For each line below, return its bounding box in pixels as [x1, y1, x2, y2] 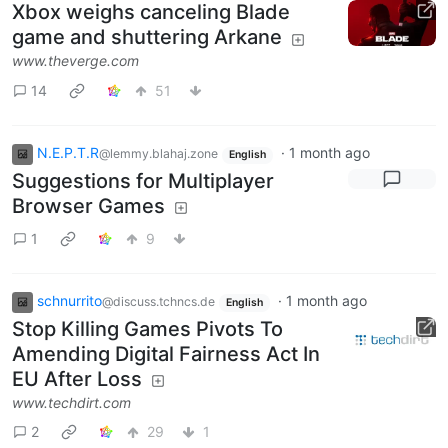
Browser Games [12, 194, 165, 218]
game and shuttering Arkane [12, 25, 282, 50]
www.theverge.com [12, 52, 139, 70]
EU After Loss [12, 366, 142, 391]
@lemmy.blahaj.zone [99, 146, 218, 162]
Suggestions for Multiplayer [12, 169, 274, 193]
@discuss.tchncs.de [102, 294, 215, 309]
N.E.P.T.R [37, 144, 99, 162]
